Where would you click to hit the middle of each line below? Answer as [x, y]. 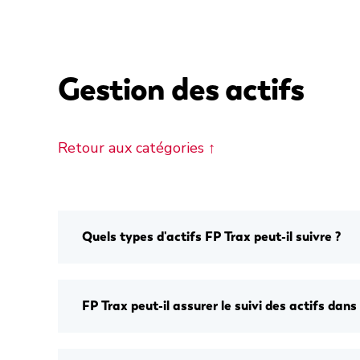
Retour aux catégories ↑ [137, 148]
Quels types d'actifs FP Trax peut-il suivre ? [211, 237]
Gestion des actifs [181, 89]
